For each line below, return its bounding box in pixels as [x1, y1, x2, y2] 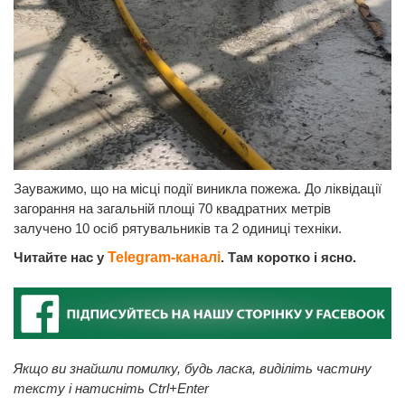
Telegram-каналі [108, 250, 221, 266]
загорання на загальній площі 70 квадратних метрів [14, 201, 331, 217]
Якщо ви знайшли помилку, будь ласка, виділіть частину [14, 360, 372, 376]
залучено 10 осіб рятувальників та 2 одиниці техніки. [14, 221, 342, 237]
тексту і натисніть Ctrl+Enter [14, 380, 209, 396]
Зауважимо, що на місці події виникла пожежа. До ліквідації [14, 181, 381, 197]
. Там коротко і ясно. [221, 250, 356, 266]
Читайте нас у [14, 250, 108, 266]
